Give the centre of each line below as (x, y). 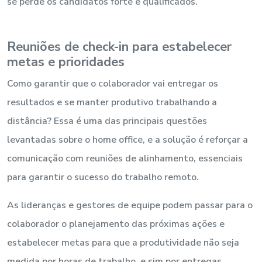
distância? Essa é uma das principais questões (107, 121)
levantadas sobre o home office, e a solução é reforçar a (127, 139)
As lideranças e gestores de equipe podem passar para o (130, 205)
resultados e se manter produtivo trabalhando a (112, 102)
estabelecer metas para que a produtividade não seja (123, 242)
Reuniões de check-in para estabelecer (119, 46)
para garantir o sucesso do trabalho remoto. (103, 177)
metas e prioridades (66, 62)
